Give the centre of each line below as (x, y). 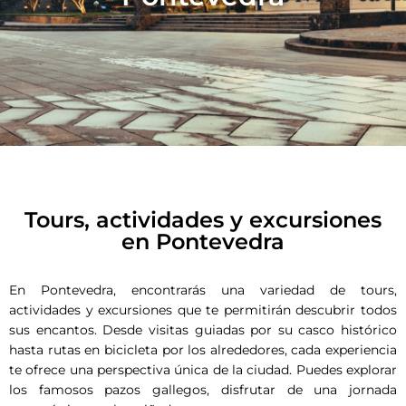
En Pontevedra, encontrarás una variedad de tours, (203, 290)
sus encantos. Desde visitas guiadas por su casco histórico (203, 330)
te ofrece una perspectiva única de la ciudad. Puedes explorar (203, 370)
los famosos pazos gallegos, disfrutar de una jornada (203, 390)
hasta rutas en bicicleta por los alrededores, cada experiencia (203, 350)
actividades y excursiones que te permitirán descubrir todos (203, 310)
